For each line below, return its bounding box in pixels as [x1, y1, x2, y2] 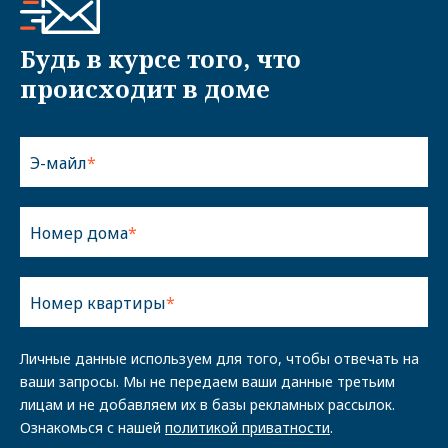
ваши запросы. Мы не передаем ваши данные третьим [20, 372, 395, 391]
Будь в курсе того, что [20, 42, 301, 75]
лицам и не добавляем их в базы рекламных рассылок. [20, 395, 395, 414]
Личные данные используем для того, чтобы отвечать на [20, 349, 419, 368]
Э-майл [30, 152, 87, 174]
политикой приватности [165, 418, 330, 437]
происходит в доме [20, 72, 270, 105]
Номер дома [30, 222, 128, 244]
